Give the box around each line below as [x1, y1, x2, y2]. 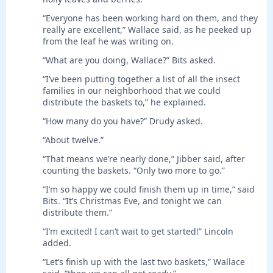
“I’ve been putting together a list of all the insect [43, 73, 240, 85]
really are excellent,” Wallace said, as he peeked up [43, 24, 252, 36]
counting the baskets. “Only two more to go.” [43, 165, 225, 177]
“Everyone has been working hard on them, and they [43, 12, 258, 24]
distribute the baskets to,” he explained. [43, 96, 206, 108]
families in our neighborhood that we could [43, 85, 221, 97]
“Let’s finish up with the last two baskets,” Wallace [43, 256, 245, 268]
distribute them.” [43, 207, 112, 219]
